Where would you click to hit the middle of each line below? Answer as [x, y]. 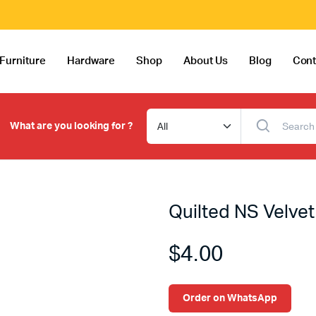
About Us [205, 61]
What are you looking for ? [72, 126]
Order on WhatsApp [230, 298]
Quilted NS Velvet [242, 212]
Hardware [91, 61]
